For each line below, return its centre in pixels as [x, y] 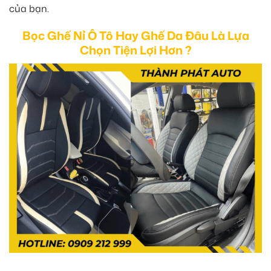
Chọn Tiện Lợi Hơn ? [135, 50]
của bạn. [29, 8]
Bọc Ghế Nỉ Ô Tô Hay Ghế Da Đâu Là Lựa [135, 36]
